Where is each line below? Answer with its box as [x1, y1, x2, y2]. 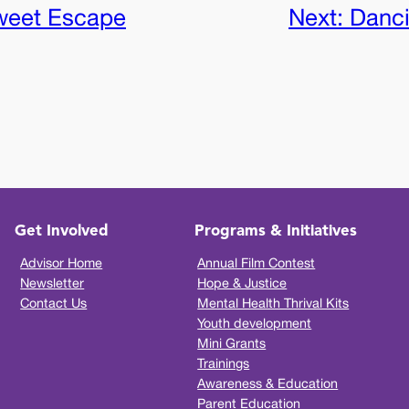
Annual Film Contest [197, 255, 316, 271]
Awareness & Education [197, 375, 339, 392]
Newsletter [20, 275, 85, 291]
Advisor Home [20, 255, 103, 271]
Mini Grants [197, 335, 267, 351]
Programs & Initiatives [194, 223, 357, 239]
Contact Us [20, 295, 88, 311]
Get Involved [14, 223, 109, 239]
